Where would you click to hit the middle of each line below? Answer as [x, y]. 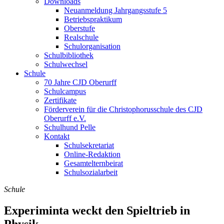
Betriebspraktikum [93, 19]
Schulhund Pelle [70, 127]
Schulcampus [65, 91]
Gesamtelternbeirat [93, 163]
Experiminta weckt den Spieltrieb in [97, 210]
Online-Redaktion [92, 154]
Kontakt [57, 136]
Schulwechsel [66, 64]
